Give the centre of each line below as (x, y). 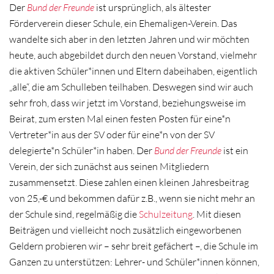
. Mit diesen (217, 214)
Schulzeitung (166, 214)
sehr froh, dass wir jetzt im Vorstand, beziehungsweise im (128, 102)
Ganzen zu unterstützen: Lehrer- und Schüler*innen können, (134, 261)
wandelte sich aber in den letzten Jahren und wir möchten (129, 39)
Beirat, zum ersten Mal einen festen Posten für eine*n (120, 118)
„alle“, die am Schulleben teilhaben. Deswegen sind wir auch (131, 87)
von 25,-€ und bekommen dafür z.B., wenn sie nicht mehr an (132, 198)
